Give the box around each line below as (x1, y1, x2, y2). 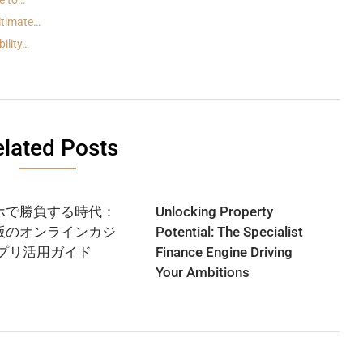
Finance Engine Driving (156, 243, 293, 260)
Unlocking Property (156, 203, 274, 220)
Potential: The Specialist (156, 223, 304, 240)
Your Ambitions (156, 263, 250, 280)
